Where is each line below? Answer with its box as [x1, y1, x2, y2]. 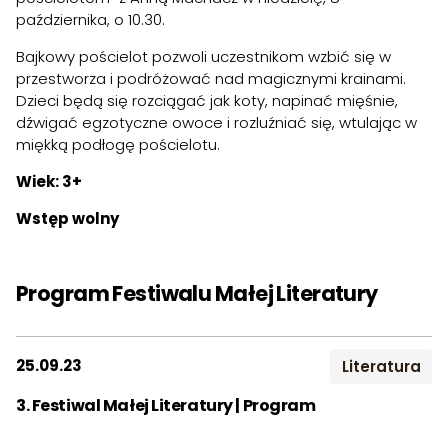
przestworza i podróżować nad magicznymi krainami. [16, 67, 406, 89]
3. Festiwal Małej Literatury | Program [16, 393, 316, 417]
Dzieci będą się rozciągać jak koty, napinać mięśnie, [16, 89, 398, 111]
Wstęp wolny [16, 207, 119, 229]
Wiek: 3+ [16, 170, 82, 192]
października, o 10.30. [16, 8, 165, 30]
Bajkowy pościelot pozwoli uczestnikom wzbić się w [16, 45, 391, 67]
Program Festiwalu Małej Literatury [16, 278, 378, 308]
